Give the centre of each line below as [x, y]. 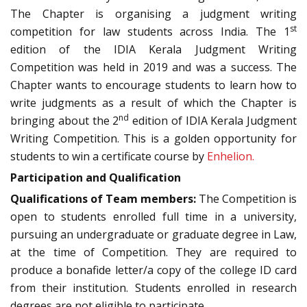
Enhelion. [231, 157]
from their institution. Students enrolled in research [153, 288]
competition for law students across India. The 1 [150, 32]
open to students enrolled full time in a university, [153, 217]
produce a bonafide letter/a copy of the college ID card [153, 270]
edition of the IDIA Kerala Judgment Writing [153, 50]
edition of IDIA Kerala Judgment [213, 121]
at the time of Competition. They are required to [153, 253]
